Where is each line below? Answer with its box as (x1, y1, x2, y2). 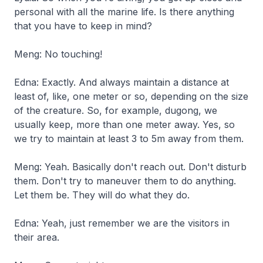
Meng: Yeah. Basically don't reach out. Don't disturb (14, 160, 247, 173)
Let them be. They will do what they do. (14, 188, 193, 201)
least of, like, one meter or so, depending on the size (14, 90, 248, 102)
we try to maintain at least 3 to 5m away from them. (14, 132, 244, 144)
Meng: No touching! (14, 48, 102, 60)
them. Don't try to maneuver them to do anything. (14, 174, 236, 187)
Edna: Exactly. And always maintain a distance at (14, 76, 229, 88)
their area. (14, 231, 59, 243)
